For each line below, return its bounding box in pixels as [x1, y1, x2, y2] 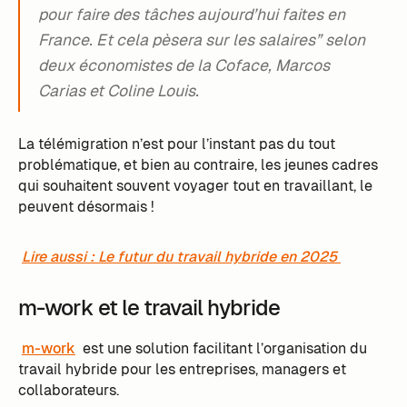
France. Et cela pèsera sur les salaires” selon [37, 28, 365, 50]
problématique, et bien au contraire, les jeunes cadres [17, 155, 378, 175]
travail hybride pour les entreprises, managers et [17, 359, 346, 379]
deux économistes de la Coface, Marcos [37, 54, 330, 75]
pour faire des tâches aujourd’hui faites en [37, 3, 345, 25]
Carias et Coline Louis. [37, 79, 199, 101]
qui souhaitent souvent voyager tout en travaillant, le [17, 176, 372, 196]
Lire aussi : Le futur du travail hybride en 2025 [21, 247, 341, 267]
